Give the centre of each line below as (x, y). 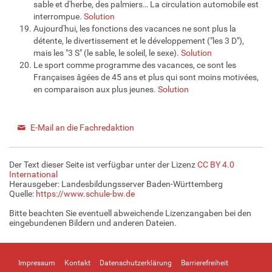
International (33, 174)
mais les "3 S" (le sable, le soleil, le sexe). (107, 53)
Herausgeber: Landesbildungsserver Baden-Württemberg (116, 184)
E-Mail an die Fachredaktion (82, 127)
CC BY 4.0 (216, 164)
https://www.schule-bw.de (85, 193)
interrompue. (59, 16)
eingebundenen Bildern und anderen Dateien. (93, 223)
